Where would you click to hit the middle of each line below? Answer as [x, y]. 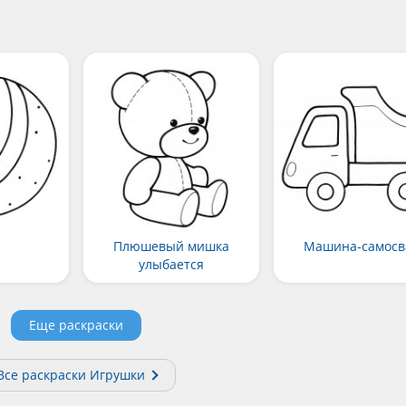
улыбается [171, 265]
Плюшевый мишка [171, 246]
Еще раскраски [76, 325]
